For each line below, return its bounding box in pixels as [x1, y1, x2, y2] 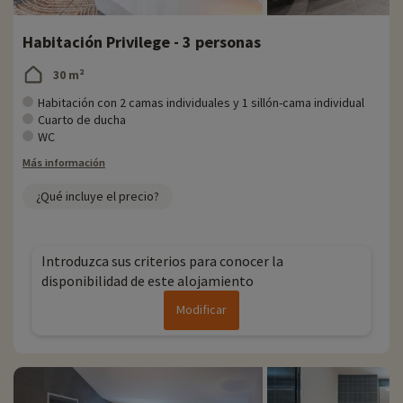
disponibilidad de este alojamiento [41, 272, 254, 291]
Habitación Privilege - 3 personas [22, 31, 261, 53]
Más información [22, 156, 105, 170]
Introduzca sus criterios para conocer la [41, 252, 283, 271]
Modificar [176, 301, 227, 318]
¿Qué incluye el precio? [36, 188, 159, 205]
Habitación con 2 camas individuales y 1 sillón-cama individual [38, 94, 364, 112]
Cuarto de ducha [38, 112, 126, 129]
